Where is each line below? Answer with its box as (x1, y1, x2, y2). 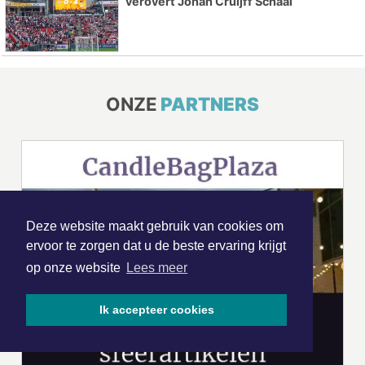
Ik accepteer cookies (99, 303, 214, 317)
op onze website (26, 261, 124, 275)
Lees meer (126, 261, 188, 275)
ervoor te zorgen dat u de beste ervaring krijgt (26, 239, 286, 253)
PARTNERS (161, 93, 259, 116)
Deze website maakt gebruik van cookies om (26, 219, 284, 234)
